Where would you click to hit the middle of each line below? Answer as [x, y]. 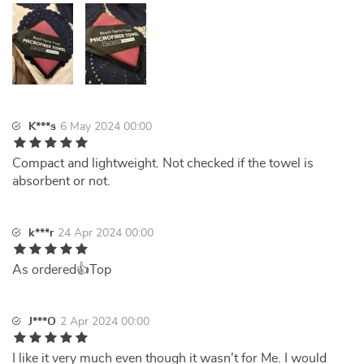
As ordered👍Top [62, 270]
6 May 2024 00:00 [106, 127]
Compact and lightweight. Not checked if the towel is [163, 163]
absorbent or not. [61, 181]
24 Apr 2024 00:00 [106, 233]
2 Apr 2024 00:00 [105, 322]
